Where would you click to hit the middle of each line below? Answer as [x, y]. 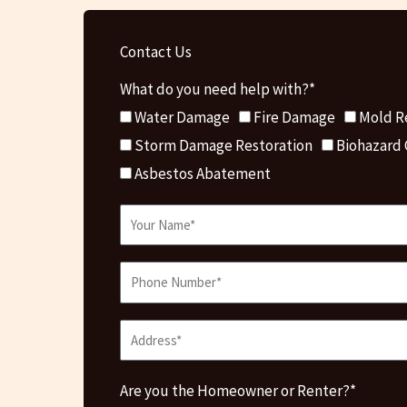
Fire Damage [294, 117]
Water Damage [182, 117]
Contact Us [156, 51]
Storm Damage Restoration [223, 145]
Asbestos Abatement [203, 173]
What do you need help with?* [218, 89]
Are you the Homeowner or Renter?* [238, 391]
